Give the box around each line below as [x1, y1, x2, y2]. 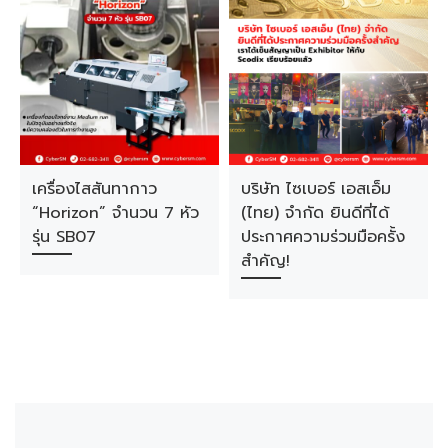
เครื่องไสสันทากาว [31, 175, 157, 201]
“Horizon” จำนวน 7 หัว [31, 199, 199, 225]
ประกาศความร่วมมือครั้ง [240, 223, 405, 249]
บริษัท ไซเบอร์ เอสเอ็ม [240, 175, 391, 201]
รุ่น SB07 [31, 223, 96, 249]
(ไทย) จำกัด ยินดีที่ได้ [240, 199, 389, 225]
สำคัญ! [240, 247, 290, 273]
